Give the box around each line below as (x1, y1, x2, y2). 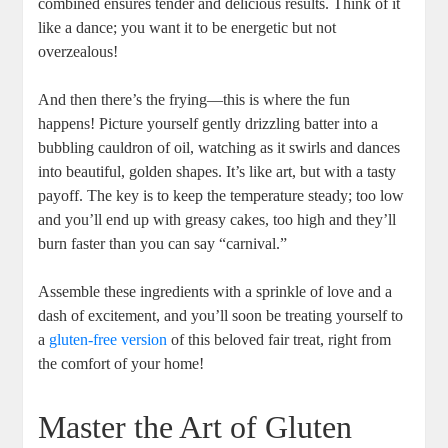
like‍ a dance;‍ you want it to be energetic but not (38, 19, 337, 37)
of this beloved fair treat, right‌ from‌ (167, 331, 392, 349)
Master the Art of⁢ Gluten (38, 409, 353, 446)
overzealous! (38, 43, 119, 61)
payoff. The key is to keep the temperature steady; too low (38, 187, 405, 205)
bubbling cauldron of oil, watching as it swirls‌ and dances (38, 139, 401, 157)
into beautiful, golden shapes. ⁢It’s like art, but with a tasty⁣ (38, 163, 397, 181)
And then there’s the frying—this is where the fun (38, 91, 351, 109)
